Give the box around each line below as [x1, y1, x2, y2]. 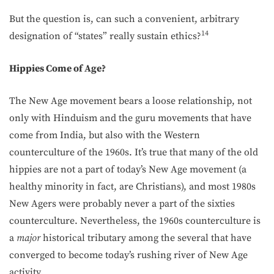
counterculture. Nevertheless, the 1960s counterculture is [9, 215, 261, 227]
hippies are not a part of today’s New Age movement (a [9, 163, 246, 176]
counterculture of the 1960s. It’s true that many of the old [9, 146, 258, 158]
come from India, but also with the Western [9, 129, 200, 141]
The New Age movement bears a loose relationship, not [9, 95, 252, 107]
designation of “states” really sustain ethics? [9, 30, 201, 42]
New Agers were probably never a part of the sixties [9, 198, 235, 210]
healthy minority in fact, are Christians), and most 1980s [9, 180, 256, 193]
